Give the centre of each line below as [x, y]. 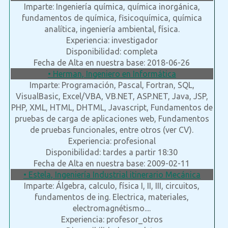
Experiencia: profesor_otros [112, 220]
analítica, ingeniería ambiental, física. [112, 29]
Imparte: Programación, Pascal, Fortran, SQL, [112, 85]
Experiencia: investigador [112, 40]
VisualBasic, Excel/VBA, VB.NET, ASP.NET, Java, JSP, [112, 96]
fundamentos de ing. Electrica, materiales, [112, 197]
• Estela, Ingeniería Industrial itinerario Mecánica [112, 175]
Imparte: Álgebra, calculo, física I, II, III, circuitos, [112, 186]
